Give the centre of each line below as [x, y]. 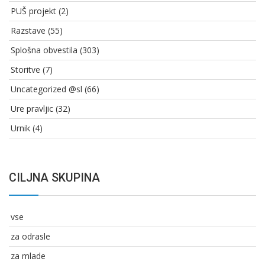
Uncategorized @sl [46, 89]
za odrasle [30, 237]
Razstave [28, 31]
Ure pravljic [32, 109]
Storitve [25, 70]
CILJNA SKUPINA [54, 178]
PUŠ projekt [33, 11]
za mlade [28, 256]
